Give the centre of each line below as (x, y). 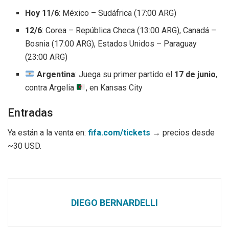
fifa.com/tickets (119, 133)
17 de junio (195, 74)
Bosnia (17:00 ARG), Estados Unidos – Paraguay (111, 43)
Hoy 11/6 (42, 13)
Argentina (56, 74)
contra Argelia (51, 87)
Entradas (30, 113)
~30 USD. (25, 146)
